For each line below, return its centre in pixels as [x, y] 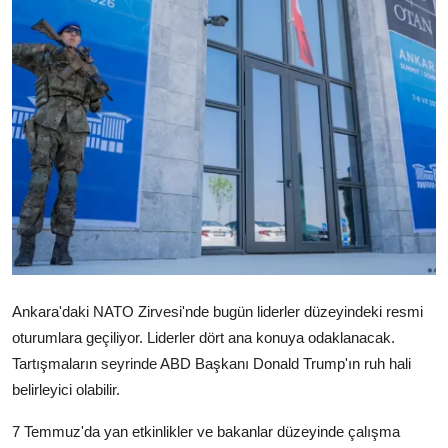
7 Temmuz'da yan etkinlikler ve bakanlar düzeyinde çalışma [206, 432]
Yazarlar [46, 58]
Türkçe [55, 217]
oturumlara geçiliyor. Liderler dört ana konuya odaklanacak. [203, 338]
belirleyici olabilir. [66, 390]
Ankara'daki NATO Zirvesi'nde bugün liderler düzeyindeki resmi [217, 312]
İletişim [41, 156]
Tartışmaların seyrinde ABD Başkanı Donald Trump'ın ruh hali [211, 364]
